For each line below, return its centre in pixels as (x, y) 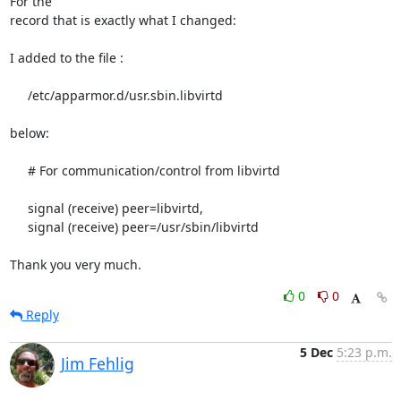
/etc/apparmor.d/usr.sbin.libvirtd (18, 95)
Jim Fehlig (97, 363)
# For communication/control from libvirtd (18, 171)
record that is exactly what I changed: (123, 20)
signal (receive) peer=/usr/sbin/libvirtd (18, 227)
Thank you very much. (75, 264)
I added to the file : (66, 58)
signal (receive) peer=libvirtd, (18, 208)
